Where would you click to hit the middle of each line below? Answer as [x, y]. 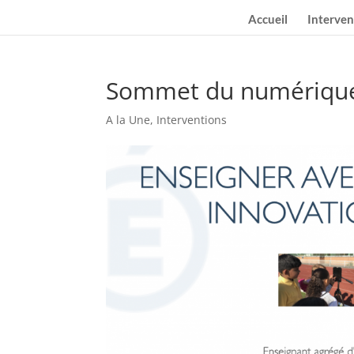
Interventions [192, 120]
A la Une [128, 120]
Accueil [268, 19]
